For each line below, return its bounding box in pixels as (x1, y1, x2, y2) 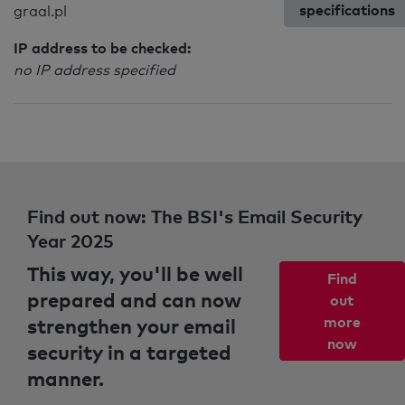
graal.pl (14, 3, 67, 20)
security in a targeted (27, 339, 231, 364)
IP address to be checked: (14, 39, 191, 57)
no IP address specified (14, 61, 175, 79)
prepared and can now (27, 287, 241, 312)
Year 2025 (27, 230, 114, 251)
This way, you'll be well (27, 260, 243, 286)
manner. (27, 365, 104, 391)
